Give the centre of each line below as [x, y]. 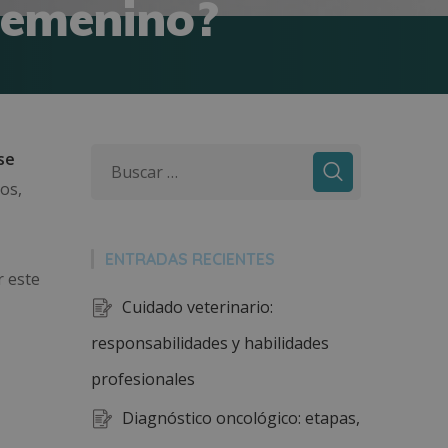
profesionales [143, 379]
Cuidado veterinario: [197, 307]
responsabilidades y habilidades [210, 343]
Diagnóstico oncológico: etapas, [241, 418]
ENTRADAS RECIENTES [190, 259]
